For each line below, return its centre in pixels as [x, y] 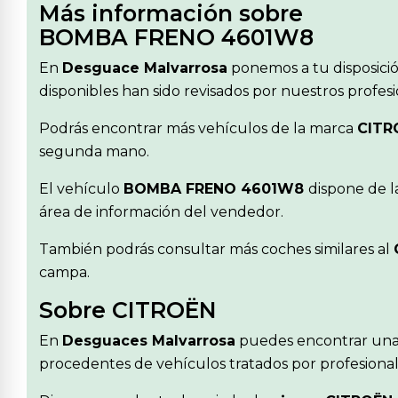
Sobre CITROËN [128, 310]
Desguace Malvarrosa [145, 68]
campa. [64, 272]
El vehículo [81, 188]
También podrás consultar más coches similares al [216, 249]
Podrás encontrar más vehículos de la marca [198, 128]
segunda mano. [94, 151]
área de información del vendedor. [161, 211]
